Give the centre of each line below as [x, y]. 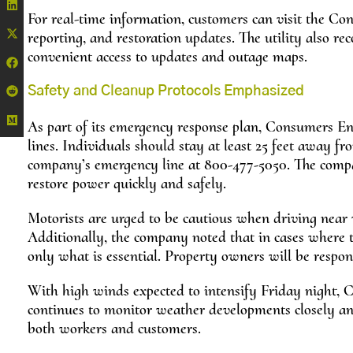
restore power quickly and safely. [127, 184]
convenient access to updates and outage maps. [167, 57]
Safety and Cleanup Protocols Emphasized [166, 92]
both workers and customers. [114, 329]
